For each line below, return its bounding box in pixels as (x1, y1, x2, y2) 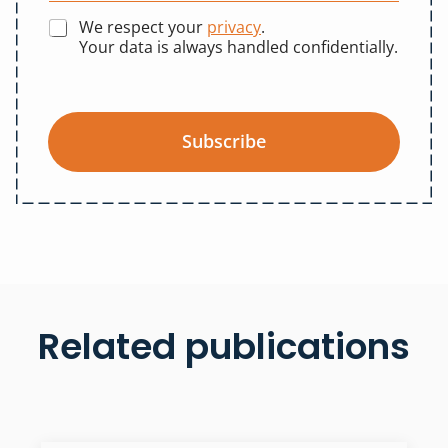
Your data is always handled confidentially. (79, 36, 398, 59)
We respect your (79, 16, 207, 39)
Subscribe (182, 129, 266, 154)
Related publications (38, 321, 410, 373)
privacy (207, 16, 261, 39)
